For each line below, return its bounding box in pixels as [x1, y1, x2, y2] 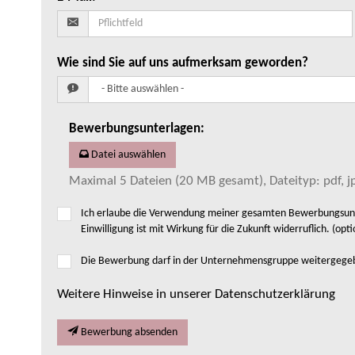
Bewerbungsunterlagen [69, 122, 200, 136]
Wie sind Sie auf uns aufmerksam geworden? [57, 56, 308, 71]
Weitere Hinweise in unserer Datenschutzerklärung [57, 288, 335, 302]
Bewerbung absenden [81, 326, 177, 339]
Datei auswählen [91, 149, 166, 162]
